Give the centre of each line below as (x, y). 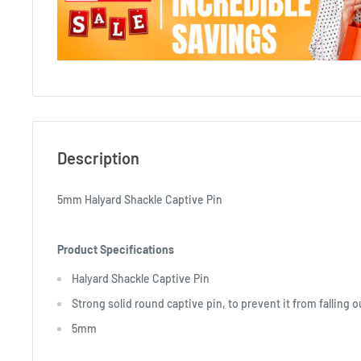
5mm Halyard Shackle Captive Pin (140, 200)
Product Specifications (116, 250)
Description (98, 158)
